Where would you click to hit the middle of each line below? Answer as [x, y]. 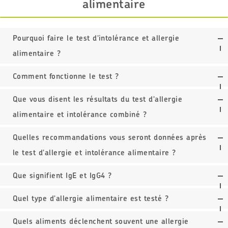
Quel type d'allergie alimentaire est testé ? [91, 198]
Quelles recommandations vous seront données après [110, 137]
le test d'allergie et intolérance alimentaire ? [94, 153]
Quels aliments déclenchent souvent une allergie [101, 221]
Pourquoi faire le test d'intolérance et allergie [96, 38]
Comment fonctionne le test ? [66, 76]
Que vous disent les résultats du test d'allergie [98, 99]
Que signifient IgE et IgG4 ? [62, 176]
